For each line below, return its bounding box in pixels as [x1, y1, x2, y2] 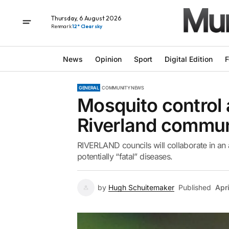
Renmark [51, 22, 73, 30]
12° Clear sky [72, 22, 102, 30]
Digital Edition [164, 54, 213, 63]
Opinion [95, 54, 122, 63]
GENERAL [79, 85, 99, 90]
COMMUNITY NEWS [102, 85, 144, 90]
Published [178, 183, 211, 192]
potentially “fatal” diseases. [77, 151, 173, 162]
